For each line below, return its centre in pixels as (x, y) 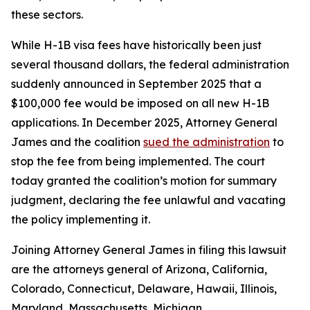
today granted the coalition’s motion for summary (144, 181)
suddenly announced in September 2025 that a (136, 84)
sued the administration (207, 142)
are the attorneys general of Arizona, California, (139, 269)
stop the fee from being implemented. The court (138, 161)
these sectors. (51, 15)
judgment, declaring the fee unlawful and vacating (148, 200)
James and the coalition (77, 142)
